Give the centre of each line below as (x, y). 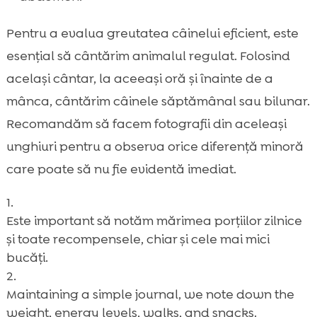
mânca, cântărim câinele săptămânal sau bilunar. (158, 101)
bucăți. (27, 257)
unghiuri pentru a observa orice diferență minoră (155, 146)
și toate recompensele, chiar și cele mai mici (138, 239)
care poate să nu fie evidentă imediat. (121, 169)
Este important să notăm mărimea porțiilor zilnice (154, 220)
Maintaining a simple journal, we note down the (150, 294)
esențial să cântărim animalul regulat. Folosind (148, 56)
